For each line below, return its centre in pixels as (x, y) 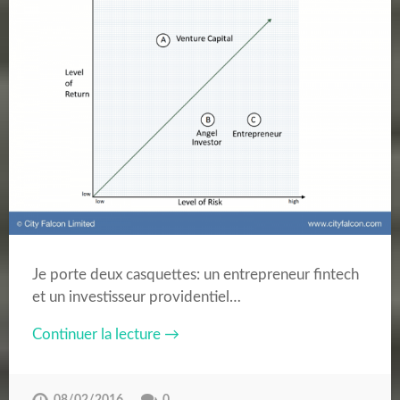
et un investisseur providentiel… (136, 297)
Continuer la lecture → (105, 335)
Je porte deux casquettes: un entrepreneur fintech (195, 275)
